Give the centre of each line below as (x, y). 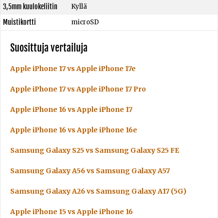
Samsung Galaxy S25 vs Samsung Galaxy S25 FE (95, 150)
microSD (85, 22)
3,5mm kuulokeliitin (30, 7)
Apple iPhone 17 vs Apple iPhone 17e (73, 69)
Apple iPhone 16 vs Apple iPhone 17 (71, 109)
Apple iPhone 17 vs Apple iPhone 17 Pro (78, 89)
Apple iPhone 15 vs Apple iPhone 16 (72, 212)
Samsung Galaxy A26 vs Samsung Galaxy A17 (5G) (98, 191)
